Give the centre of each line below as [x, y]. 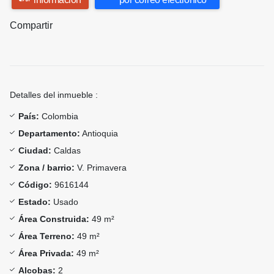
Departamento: [49, 134]
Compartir [31, 26]
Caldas [66, 151]
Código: [35, 185]
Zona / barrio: [46, 168]
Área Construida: [54, 219]
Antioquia [99, 134]
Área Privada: [46, 254]
